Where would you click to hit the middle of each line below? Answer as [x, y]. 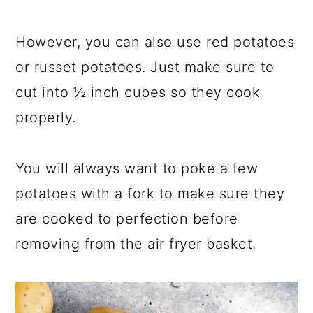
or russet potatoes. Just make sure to [145, 67]
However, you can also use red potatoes [155, 42]
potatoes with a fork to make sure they [150, 194]
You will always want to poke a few [137, 169]
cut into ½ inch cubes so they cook [138, 93]
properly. [46, 118]
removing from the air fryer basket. [136, 244]
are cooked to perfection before [127, 219]
